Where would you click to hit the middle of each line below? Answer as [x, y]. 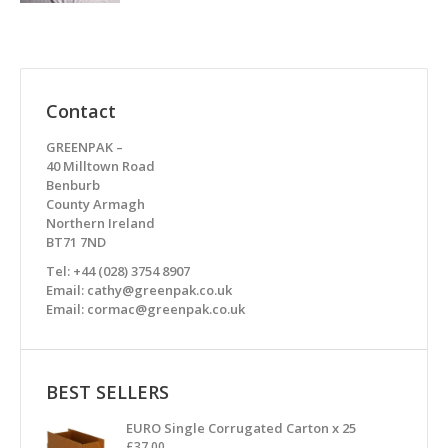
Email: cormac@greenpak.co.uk [145, 309]
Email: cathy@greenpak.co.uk [139, 290]
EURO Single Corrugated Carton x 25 [241, 428]
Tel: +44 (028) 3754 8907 [118, 271]
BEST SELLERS [107, 392]
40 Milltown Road [100, 166]
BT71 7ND [76, 242]
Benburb [73, 185]
